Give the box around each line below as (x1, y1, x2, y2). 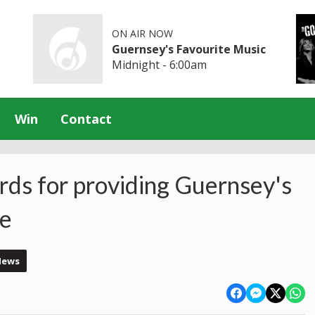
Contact (60, 110, 112, 127)
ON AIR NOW (112, 26, 174, 40)
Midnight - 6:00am (112, 56, 207, 72)
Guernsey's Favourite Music (112, 41, 266, 57)
